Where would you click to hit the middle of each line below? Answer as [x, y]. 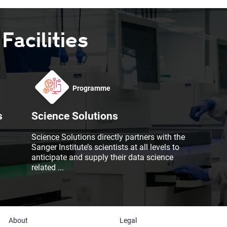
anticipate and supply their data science [103, 158]
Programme [92, 88]
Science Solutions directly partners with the [108, 137]
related [45, 168]
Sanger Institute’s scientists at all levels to [106, 147]
